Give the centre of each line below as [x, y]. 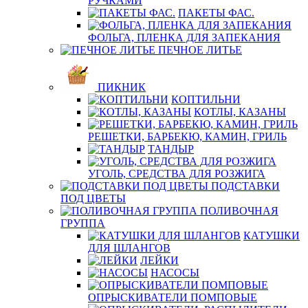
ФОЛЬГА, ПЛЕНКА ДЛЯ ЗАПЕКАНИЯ [184, 37]
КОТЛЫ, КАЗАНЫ [240, 112]
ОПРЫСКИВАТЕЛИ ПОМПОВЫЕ [173, 297]
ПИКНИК [122, 87]
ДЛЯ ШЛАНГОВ [129, 248]
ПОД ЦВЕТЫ [93, 198]
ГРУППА [83, 223]
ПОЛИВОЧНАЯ [239, 211]
